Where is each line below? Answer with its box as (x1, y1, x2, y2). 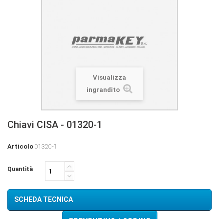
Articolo (7, 143, 33, 151)
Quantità (7, 166, 33, 173)
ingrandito (87, 86, 121, 94)
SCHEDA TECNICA (14, 196, 73, 204)
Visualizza (93, 74, 126, 82)
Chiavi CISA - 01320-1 (7, 119, 102, 131)
